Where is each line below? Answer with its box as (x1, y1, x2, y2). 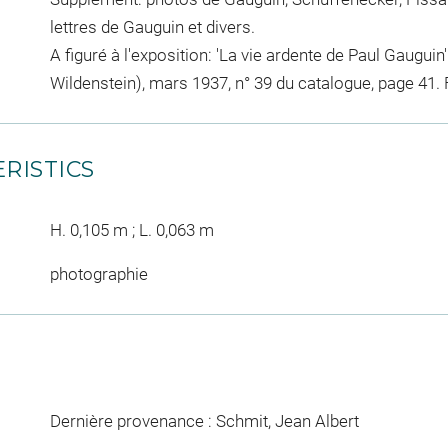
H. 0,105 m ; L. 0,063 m (49, 220, 214, 240)
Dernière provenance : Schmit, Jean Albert (49, 410, 359, 431)
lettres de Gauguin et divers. (49, 17, 255, 37)
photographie (49, 263, 148, 284)
